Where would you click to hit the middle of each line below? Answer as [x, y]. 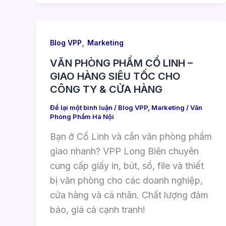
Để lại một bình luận [81, 108]
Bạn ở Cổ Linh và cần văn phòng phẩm [131, 136]
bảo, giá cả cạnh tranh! [98, 209]
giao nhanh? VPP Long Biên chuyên [124, 151]
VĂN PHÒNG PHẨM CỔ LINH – [121, 63]
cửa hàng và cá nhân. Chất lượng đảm [129, 195]
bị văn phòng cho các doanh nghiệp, [126, 180]
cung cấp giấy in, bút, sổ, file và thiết [127, 165]
